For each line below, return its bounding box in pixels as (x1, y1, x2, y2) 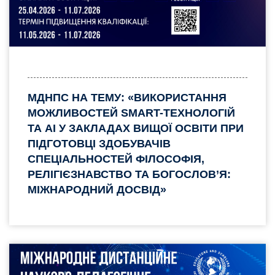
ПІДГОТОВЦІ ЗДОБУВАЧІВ (28, 137, 171, 150)
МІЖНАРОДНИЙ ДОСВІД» (28, 183, 166, 196)
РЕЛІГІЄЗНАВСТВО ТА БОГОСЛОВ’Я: (28, 168, 231, 180)
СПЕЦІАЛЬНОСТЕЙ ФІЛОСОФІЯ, (28, 152, 204, 165)
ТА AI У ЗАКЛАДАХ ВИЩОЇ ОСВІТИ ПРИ (28, 122, 244, 134)
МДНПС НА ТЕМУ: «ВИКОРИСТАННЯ (28, 91, 227, 104)
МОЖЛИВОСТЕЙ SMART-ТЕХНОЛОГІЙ (28, 106, 235, 119)
